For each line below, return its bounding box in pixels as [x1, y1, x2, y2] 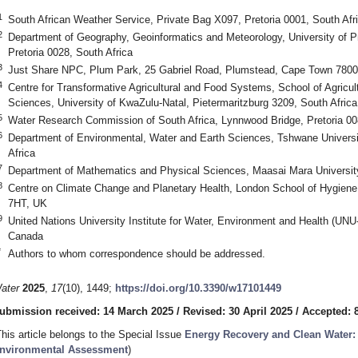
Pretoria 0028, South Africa [7, 46, 133, 58]
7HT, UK [7, 197, 47, 209]
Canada [7, 229, 43, 242]
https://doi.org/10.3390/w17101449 [115, 282, 281, 295]
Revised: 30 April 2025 [183, 305, 292, 318]
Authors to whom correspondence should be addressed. [7, 247, 265, 260]
